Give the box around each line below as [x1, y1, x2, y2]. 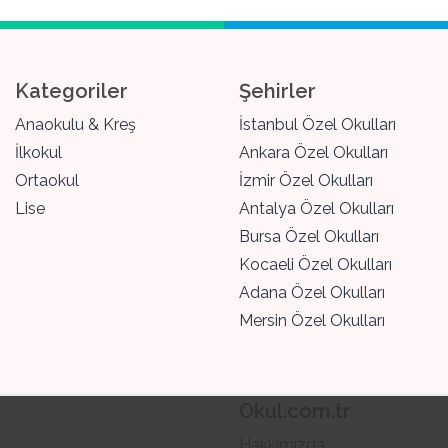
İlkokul [15, 143, 62, 162]
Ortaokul [15, 171, 79, 190]
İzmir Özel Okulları [239, 171, 373, 190]
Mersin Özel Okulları [239, 311, 385, 330]
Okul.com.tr [239, 399, 351, 423]
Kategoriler [15, 79, 128, 103]
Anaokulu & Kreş [15, 115, 136, 134]
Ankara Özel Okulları [239, 143, 388, 162]
